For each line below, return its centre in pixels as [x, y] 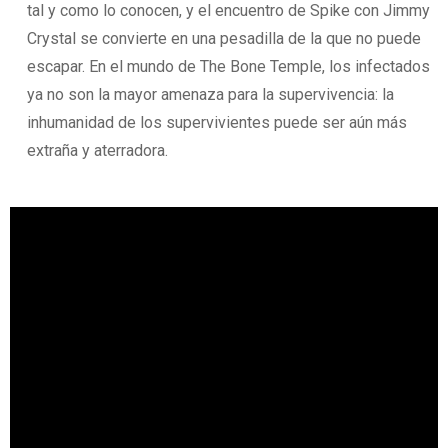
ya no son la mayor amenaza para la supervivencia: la [211, 94]
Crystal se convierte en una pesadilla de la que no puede [224, 38]
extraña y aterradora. [98, 150]
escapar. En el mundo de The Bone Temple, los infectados [229, 66]
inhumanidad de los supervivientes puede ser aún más [217, 122]
